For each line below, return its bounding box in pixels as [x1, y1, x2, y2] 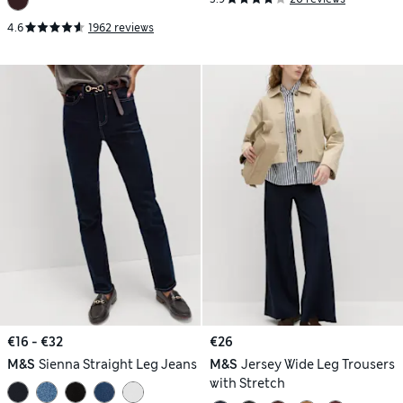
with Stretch [210, 374, 285, 391]
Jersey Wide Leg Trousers [240, 355, 395, 372]
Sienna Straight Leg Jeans [38, 355, 197, 372]
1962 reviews [88, 20, 154, 35]
